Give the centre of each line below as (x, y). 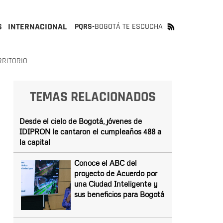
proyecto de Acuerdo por (115, 173)
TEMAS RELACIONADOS (93, 97)
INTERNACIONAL (37, 27)
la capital (35, 142)
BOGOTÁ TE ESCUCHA (129, 27)
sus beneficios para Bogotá (119, 194)
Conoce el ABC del (105, 163)
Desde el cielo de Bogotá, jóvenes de (80, 121)
